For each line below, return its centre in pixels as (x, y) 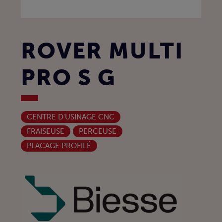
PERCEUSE (98, 132)
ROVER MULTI (102, 51)
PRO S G (68, 78)
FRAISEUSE (46, 132)
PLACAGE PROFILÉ (59, 146)
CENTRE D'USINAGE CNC (71, 117)
